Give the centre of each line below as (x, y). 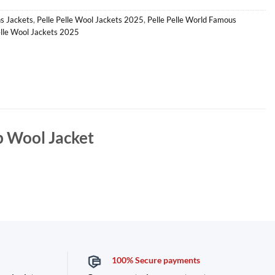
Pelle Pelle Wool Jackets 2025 (90, 19)
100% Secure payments (156, 260)
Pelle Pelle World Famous (192, 19)
